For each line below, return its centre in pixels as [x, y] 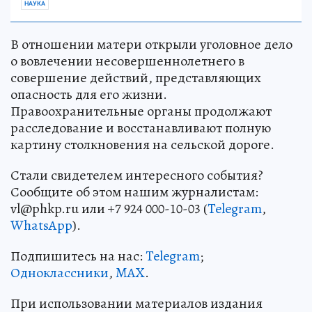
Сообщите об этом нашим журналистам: [134, 192]
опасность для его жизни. [89, 94]
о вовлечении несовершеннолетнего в [127, 61]
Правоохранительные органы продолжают [141, 111]
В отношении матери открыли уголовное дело [151, 44]
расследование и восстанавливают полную [141, 127]
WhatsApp [41, 225]
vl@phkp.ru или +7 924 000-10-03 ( [109, 208]
